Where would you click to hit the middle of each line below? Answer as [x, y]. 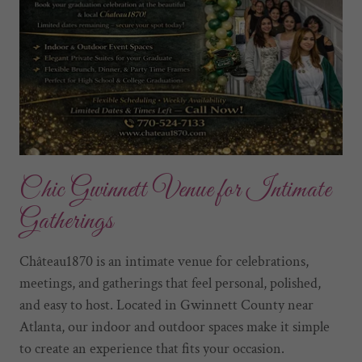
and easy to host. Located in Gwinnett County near [166, 305]
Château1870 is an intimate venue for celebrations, [164, 261]
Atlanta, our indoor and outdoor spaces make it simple [175, 326]
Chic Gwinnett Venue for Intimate [175, 190]
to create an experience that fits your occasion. [152, 348]
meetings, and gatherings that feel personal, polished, [170, 283]
